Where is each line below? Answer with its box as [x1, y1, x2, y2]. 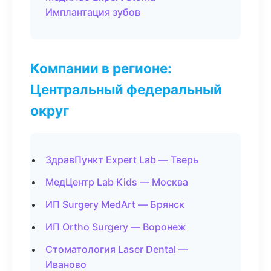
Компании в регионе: [30, 60, 172, 76]
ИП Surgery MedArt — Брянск [45, 198, 184, 211]
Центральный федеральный [30, 81, 222, 97]
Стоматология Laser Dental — [45, 243, 188, 255]
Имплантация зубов [45, 6, 140, 18]
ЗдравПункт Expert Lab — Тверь [45, 154, 198, 166]
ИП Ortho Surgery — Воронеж [45, 221, 186, 233]
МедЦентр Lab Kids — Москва [45, 176, 188, 188]
